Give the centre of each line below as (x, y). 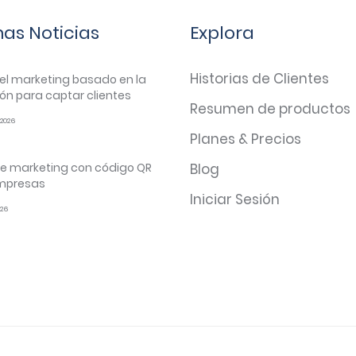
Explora (222, 33)
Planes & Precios (246, 139)
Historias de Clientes (259, 78)
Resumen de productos (270, 108)
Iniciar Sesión (235, 199)
